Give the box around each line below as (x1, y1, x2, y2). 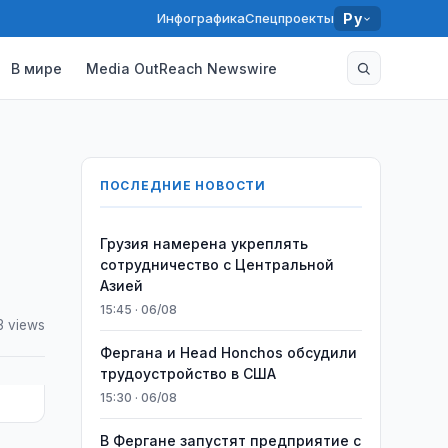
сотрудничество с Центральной (99, 256, 334, 273)
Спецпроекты (245, 10, 335, 26)
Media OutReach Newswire (86, 59, 278, 77)
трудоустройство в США (99, 365, 276, 382)
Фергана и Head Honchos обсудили (99, 344, 357, 361)
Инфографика (157, 10, 246, 26)
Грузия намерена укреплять (99, 235, 308, 252)
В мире (11, 59, 63, 77)
